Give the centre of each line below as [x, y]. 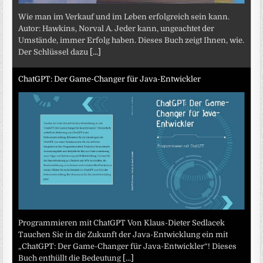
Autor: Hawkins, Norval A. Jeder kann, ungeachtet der [117, 28]
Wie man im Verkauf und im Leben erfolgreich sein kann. [124, 16]
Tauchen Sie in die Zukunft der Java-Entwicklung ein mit [123, 234]
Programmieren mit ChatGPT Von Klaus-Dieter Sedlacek [122, 222]
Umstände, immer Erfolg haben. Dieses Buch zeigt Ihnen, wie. [131, 40]
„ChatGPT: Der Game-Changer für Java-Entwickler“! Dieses [128, 246]
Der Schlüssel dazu [54, 52]
